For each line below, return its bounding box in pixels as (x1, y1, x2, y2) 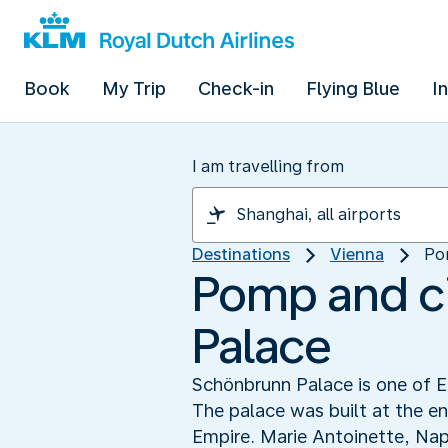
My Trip (102, 78, 166, 99)
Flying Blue (306, 78, 400, 99)
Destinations (192, 245, 290, 264)
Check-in (198, 78, 274, 99)
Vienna (330, 245, 384, 264)
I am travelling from (192, 157, 344, 176)
